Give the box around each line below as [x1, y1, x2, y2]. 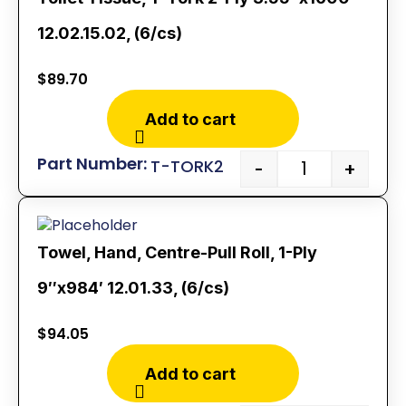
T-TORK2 [150, 154, 224, 178]
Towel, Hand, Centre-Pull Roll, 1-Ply [37, 243, 317, 263]
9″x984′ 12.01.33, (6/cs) [37, 278, 229, 298]
